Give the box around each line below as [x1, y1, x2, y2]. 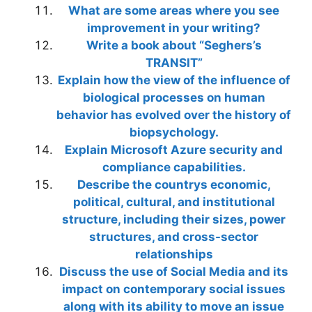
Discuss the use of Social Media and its [59, 265, 288, 279]
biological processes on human [82, 91, 265, 105]
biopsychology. [129, 125, 219, 140]
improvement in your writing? [87, 21, 260, 36]
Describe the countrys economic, [77, 178, 271, 192]
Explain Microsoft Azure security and [65, 143, 283, 157]
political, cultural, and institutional [72, 195, 275, 210]
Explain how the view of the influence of [57, 73, 290, 88]
